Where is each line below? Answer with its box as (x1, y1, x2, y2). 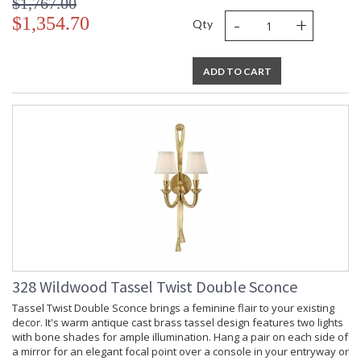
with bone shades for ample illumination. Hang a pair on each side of (12, 330, 348, 345)
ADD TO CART (202, 65, 272, 78)
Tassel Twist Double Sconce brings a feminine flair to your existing (12, 301, 334, 316)
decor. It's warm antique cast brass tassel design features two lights (12, 315, 343, 330)
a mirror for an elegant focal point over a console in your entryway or (12, 344, 349, 359)
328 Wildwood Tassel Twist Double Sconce (12, 276, 297, 297)
